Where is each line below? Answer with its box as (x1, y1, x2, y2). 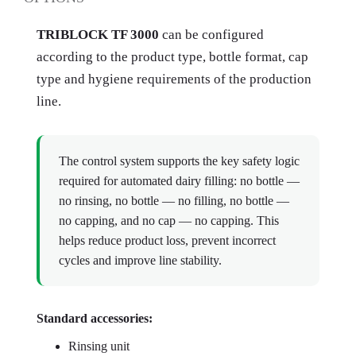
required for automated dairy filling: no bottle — (59, 174, 300, 188)
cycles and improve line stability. (59, 253, 222, 267)
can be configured (159, 27, 264, 42)
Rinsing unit (68, 339, 130, 353)
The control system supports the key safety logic (59, 154, 300, 168)
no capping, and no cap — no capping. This (59, 214, 279, 227)
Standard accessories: (37, 311, 153, 325)
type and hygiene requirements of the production (37, 72, 311, 87)
